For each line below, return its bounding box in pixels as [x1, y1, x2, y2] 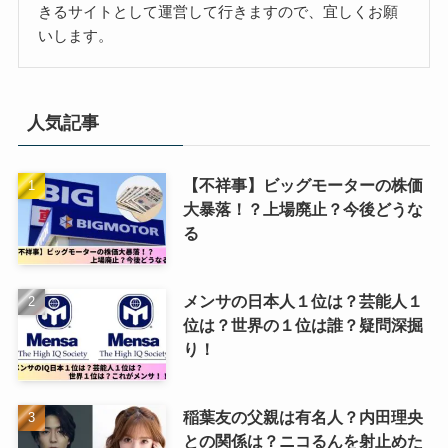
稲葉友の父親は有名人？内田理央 [182, 407, 423, 426]
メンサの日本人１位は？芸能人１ [182, 291, 423, 310]
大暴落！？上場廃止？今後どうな [182, 200, 423, 219]
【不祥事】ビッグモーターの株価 [182, 176, 423, 195]
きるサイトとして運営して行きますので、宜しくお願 [38, 2, 399, 20]
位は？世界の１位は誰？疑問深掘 [182, 315, 423, 334]
